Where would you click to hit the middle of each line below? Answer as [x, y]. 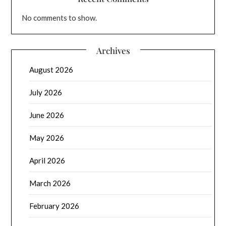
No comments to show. [60, 17]
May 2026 [47, 137]
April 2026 [47, 160]
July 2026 [46, 92]
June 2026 [47, 115]
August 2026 [51, 69]
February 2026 [54, 206]
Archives [113, 50]
